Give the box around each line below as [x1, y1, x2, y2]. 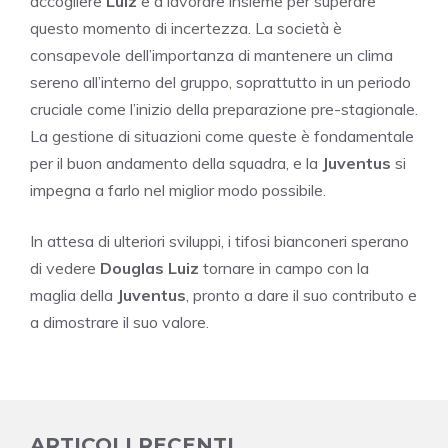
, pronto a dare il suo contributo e [186, 285, 417, 306]
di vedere [30, 258, 100, 279]
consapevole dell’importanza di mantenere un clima [30, 45, 393, 66]
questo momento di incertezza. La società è [30, 18, 342, 39]
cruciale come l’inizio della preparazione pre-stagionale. [30, 99, 418, 120]
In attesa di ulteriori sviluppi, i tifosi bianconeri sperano [30, 231, 409, 252]
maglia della [30, 285, 117, 306]
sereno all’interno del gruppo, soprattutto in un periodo [30, 72, 411, 93]
